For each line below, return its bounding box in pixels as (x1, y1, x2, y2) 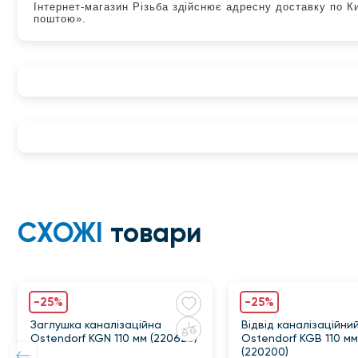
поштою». (34, 13, 86, 26)
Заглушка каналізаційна (30, 318, 161, 332)
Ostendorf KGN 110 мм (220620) (30, 332, 197, 345)
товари (103, 217, 201, 250)
